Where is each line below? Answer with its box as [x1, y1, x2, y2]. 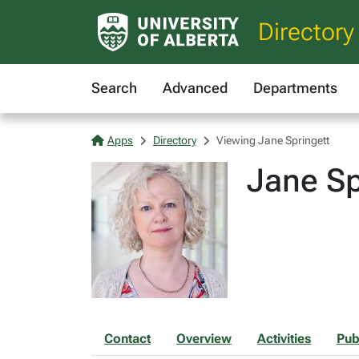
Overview [176, 331, 232, 346]
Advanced [163, 79, 228, 96]
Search [91, 79, 137, 96]
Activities [257, 331, 311, 346]
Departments [253, 79, 337, 96]
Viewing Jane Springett [216, 134, 329, 147]
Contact [104, 331, 151, 346]
